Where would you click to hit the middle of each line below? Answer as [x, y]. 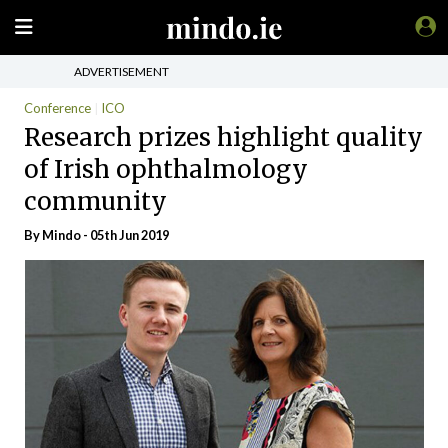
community [95, 201]
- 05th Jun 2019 [125, 235]
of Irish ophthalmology [166, 169]
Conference [57, 108]
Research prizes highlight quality [223, 137]
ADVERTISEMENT [121, 71]
